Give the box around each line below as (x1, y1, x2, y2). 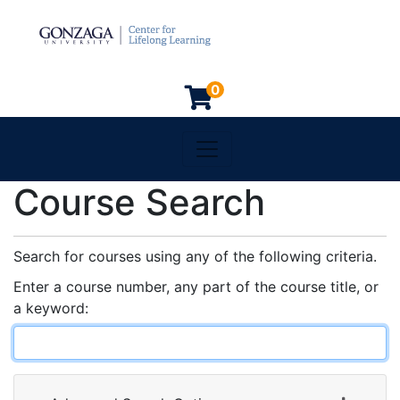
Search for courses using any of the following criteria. (13, 247, 377, 265)
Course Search (13, 180, 265, 224)
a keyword (13, 299, 85, 317)
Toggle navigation (193, 133, 343, 154)
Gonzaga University (160, 151, 325, 172)
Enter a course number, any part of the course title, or (13, 278, 379, 296)
